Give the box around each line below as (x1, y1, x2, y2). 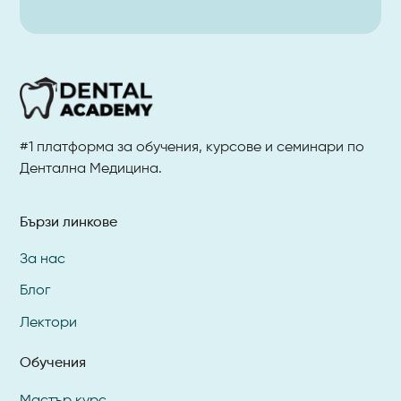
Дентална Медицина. (20, 161, 163, 176)
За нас (20, 252, 66, 268)
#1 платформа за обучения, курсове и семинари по (20, 140, 365, 155)
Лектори (20, 315, 78, 330)
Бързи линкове (20, 215, 118, 230)
